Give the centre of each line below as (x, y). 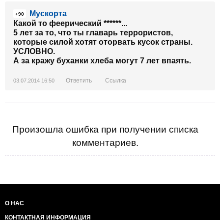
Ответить (79, 81)
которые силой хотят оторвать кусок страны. (103, 42)
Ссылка (116, 81)
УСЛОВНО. (34, 51)
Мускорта (48, 14)
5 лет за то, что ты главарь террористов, (93, 33)
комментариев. (105, 143)
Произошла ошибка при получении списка (105, 129)
